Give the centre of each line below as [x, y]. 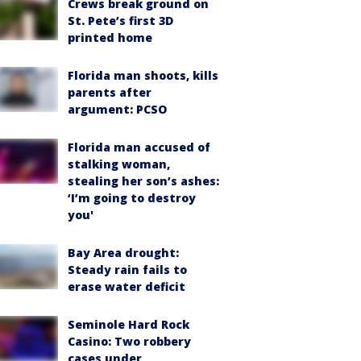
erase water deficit [127, 286]
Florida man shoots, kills [143, 75]
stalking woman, [119, 164]
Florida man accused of [139, 147]
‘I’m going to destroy [132, 197]
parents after [110, 92]
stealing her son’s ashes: [143, 180]
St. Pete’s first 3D [120, 20]
